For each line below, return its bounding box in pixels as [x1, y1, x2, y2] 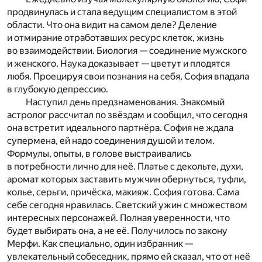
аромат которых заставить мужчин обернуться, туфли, [7, 174, 246, 185]
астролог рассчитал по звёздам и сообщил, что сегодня [7, 109, 247, 121]
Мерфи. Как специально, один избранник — [7, 238, 193, 250]
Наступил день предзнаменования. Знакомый [26, 96, 225, 108]
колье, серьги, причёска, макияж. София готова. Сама [7, 187, 239, 198]
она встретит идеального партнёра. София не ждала [7, 122, 233, 134]
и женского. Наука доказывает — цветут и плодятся [7, 58, 230, 70]
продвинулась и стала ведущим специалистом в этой [7, 6, 237, 18]
